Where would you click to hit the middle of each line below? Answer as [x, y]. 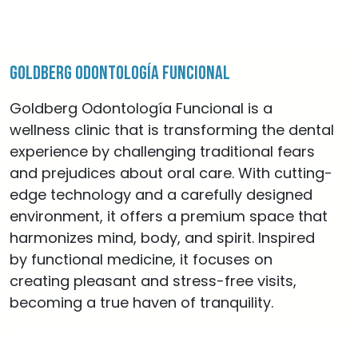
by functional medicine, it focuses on [141, 259]
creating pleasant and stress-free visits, [153, 281]
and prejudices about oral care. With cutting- [171, 173]
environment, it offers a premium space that [169, 216]
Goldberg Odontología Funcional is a [141, 108]
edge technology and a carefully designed [161, 195]
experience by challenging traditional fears [162, 151]
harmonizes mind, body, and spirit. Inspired [162, 238]
